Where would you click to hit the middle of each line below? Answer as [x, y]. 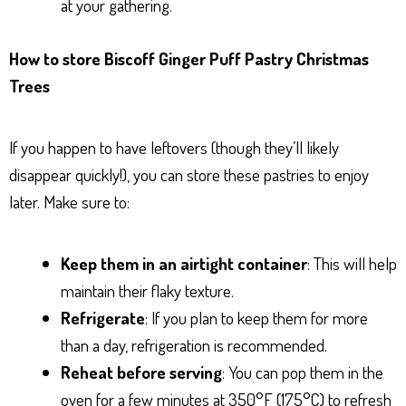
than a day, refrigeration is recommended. [194, 344]
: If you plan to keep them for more [256, 317]
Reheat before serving [141, 372]
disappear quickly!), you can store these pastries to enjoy [189, 174]
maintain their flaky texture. [147, 290]
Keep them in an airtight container [184, 263]
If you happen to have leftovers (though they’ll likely [174, 147]
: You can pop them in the [303, 372]
